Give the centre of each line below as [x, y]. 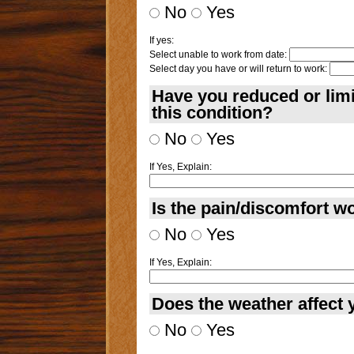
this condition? [212, 113]
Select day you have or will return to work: [238, 69]
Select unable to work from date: [218, 55]
